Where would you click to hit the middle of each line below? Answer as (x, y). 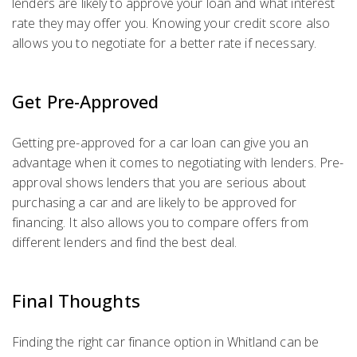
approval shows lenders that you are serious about (159, 182)
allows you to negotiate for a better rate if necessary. (165, 43)
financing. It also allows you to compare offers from (160, 222)
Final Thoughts (76, 300)
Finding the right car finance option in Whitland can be (166, 342)
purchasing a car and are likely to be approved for (155, 202)
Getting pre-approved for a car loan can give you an (160, 143)
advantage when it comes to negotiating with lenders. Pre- (178, 163)
